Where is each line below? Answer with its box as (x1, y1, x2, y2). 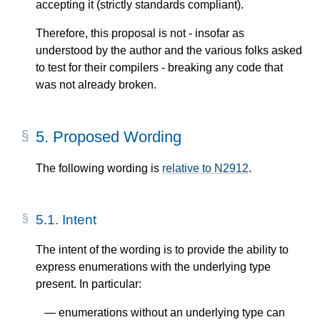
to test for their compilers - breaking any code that (36, 61, 283, 74)
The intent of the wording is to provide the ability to (36, 244, 289, 256)
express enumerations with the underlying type (36, 261, 271, 274)
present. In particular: (36, 278, 141, 291)
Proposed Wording (53, 128, 181, 146)
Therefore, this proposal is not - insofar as (36, 27, 244, 40)
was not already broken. (36, 79, 156, 91)
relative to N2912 (162, 161, 249, 174)
